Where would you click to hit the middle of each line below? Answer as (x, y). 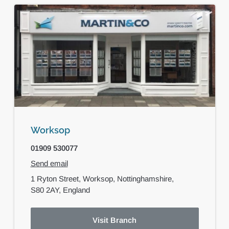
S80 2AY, (47, 190)
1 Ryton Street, (56, 178)
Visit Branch (114, 220)
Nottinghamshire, (146, 178)
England (76, 190)
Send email (49, 163)
